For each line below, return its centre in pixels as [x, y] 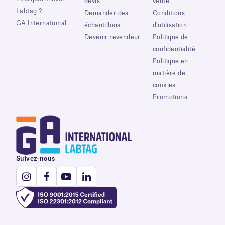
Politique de [171, 37]
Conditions [169, 13]
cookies [164, 86]
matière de [169, 74]
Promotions [170, 98]
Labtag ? [29, 11]
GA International [41, 23]
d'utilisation [170, 25]
